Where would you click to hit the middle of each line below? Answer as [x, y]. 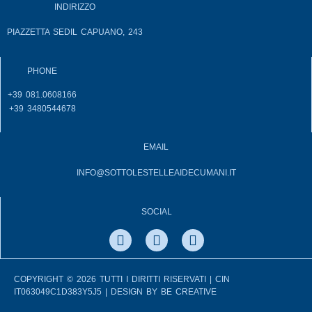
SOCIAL [156, 212]
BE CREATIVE [189, 292]
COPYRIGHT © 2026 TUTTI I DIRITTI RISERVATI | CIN [122, 280]
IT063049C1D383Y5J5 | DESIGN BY [87, 292]
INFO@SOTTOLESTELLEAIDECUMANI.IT [156, 172]
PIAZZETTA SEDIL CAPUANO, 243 [75, 32]
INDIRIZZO [75, 7]
